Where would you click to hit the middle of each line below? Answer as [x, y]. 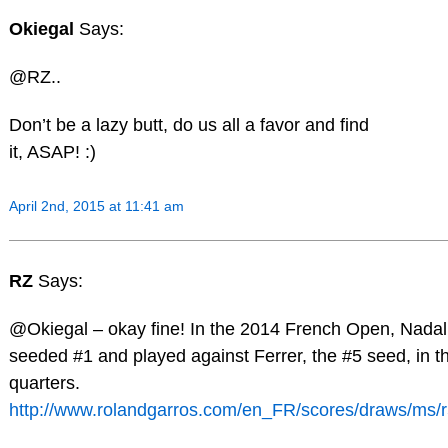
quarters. [44, 383]
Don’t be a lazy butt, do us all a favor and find [188, 124]
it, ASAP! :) [52, 151]
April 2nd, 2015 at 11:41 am [96, 205]
